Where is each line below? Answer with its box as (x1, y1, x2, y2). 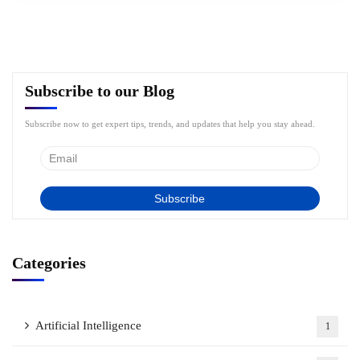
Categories (12, 254, 86, 272)
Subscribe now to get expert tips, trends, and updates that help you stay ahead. (25, 119, 315, 129)
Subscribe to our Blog (25, 82, 174, 100)
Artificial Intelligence (35, 319, 141, 332)
